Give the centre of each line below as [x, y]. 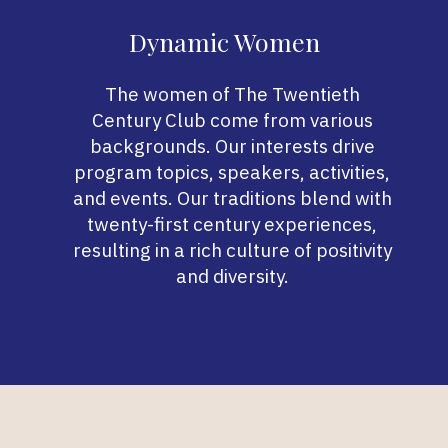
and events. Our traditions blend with [232, 197]
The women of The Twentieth [232, 93]
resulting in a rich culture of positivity [232, 249]
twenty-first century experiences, [232, 223]
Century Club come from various [232, 119]
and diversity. [232, 275]
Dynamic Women [224, 41]
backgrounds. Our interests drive [232, 145]
